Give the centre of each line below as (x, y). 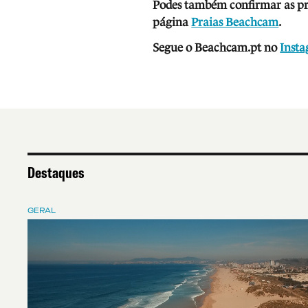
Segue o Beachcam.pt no (215, 47)
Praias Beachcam (235, 22)
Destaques (56, 172)
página (172, 22)
